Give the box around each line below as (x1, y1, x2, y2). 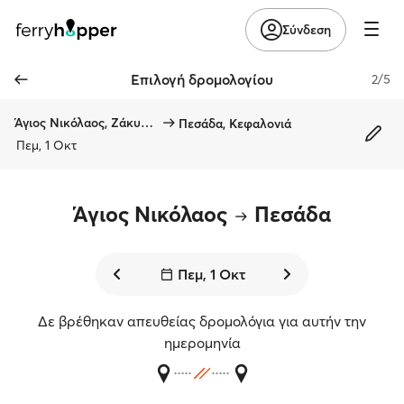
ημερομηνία (163, 334, 241, 352)
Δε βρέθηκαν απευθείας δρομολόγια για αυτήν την (38, 312, 366, 330)
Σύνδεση (282, 21, 331, 38)
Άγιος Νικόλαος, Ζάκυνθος (141, 115, 153, 131)
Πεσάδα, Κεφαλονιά (179, 115, 291, 132)
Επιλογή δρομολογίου (131, 70, 273, 88)
